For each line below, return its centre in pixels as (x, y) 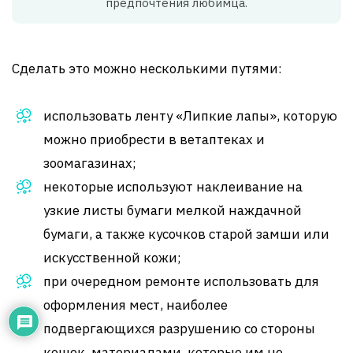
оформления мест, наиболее (136, 305)
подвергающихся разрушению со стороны (179, 328)
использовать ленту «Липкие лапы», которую (190, 115)
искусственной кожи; (112, 257)
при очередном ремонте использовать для (181, 281)
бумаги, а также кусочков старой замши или (186, 234)
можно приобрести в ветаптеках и (154, 139)
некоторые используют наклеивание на (173, 186)
